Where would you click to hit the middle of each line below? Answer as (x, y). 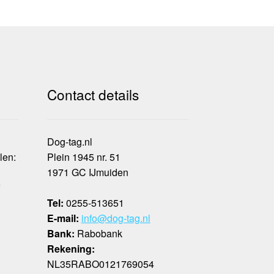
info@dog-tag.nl (116, 218)
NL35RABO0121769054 (100, 264)
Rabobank (98, 233)
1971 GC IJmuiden (87, 172)
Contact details (93, 94)
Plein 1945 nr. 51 (83, 157)
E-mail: (63, 218)
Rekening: (71, 248)
